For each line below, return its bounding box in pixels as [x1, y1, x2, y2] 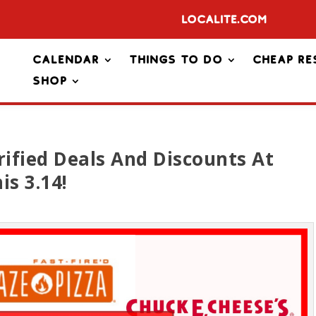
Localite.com [181, 13, 267, 25]
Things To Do [129, 54, 223, 66]
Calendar [32, 54, 99, 66]
